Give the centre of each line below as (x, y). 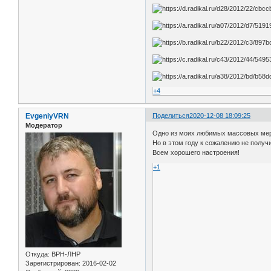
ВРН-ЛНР (65, 254)
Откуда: (38, 254)
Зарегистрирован (52, 263)
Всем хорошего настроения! (196, 153)
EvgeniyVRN (47, 116)
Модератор (44, 125)
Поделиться (171, 115)
